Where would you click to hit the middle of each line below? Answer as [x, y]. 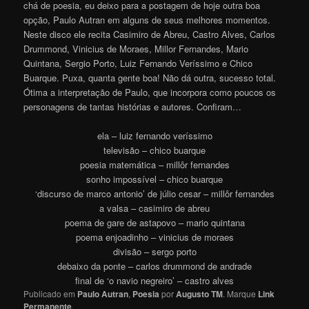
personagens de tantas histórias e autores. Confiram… [133, 107]
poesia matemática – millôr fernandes [154, 165]
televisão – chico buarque [154, 150]
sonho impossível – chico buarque [154, 179]
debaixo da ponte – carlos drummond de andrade [154, 266]
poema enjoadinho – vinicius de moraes [154, 237]
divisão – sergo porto [154, 252]
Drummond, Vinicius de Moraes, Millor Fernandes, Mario [136, 49]
